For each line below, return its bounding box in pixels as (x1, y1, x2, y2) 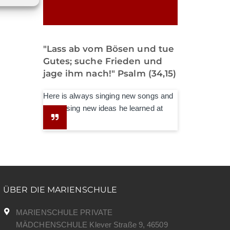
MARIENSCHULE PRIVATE (16, 208, 113, 217)
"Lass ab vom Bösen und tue (43, 44, 175, 54)
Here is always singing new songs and (43, 91, 174, 101)
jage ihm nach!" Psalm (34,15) (43, 68, 177, 79)
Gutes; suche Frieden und (43, 56, 162, 67)
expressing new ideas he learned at (43, 104, 163, 113)
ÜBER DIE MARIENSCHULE (3, 185, 118, 195)
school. (43, 116, 68, 125)
